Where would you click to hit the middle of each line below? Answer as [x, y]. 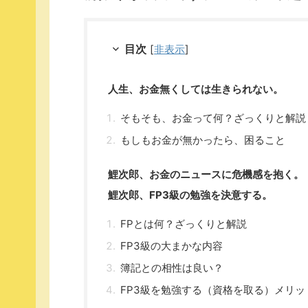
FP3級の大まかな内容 [172, 245]
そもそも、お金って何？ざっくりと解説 [213, 118]
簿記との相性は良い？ [172, 267]
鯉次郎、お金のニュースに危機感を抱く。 [206, 174]
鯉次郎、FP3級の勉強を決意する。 [190, 195]
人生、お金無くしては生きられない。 [196, 89]
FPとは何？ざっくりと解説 [184, 223]
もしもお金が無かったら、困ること [203, 140]
